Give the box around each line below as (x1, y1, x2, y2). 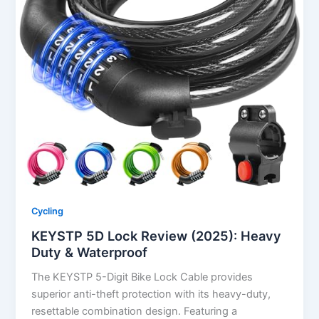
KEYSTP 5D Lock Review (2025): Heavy (31, 227, 282, 244)
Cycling (31, 206, 64, 217)
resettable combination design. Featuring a (31, 304, 238, 318)
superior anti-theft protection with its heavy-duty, (31, 287, 271, 300)
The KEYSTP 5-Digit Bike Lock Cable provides (31, 270, 253, 283)
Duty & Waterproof (31, 244, 148, 260)
